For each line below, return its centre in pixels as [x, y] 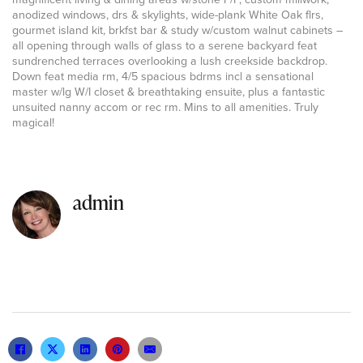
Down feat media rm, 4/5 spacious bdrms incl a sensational [163, 77]
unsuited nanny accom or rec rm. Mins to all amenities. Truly [165, 108]
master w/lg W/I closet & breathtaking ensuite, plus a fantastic [169, 92]
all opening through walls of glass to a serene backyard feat [164, 46]
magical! [33, 123]
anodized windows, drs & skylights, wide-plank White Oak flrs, [168, 15]
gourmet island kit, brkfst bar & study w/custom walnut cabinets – [177, 31]
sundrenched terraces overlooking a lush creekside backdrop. [170, 62]
